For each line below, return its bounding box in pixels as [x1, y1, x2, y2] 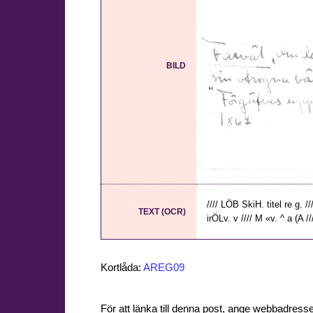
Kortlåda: [101, 261, 143, 273]
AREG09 [143, 261, 184, 273]
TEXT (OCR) [138, 207, 186, 217]
